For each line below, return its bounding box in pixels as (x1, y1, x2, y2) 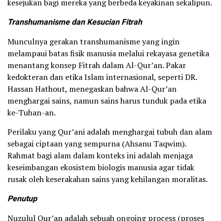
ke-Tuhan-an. (7, 107, 56, 118)
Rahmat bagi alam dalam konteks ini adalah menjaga (7, 149, 193, 161)
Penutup (7, 192, 37, 205)
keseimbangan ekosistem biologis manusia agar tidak (7, 161, 194, 173)
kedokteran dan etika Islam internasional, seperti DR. (7, 71, 197, 82)
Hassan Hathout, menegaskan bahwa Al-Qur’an (7, 83, 177, 94)
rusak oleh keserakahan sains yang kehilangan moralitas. (7, 173, 208, 184)
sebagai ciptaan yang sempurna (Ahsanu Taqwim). (7, 138, 186, 149)
